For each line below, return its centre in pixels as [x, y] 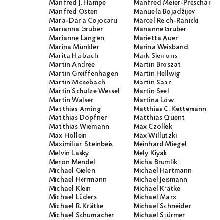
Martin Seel [151, 92]
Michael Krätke [157, 189]
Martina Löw [153, 100]
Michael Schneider [162, 206]
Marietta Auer [155, 39]
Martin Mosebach [77, 83]
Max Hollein [68, 136]
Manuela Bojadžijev [164, 12]
